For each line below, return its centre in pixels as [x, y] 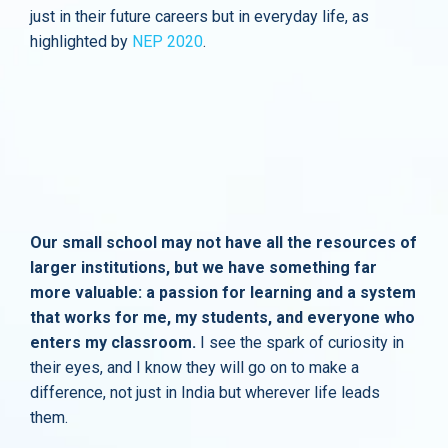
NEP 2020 [167, 41]
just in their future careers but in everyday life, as [199, 16]
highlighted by [81, 41]
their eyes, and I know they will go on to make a [194, 367]
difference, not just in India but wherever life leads [205, 392]
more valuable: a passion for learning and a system [223, 292]
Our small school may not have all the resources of [223, 242]
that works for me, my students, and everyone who [222, 317]
